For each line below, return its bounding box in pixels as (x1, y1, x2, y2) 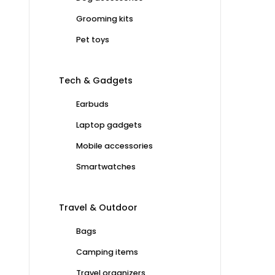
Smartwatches (76, 161, 136, 172)
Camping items (76, 246, 138, 257)
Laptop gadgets (76, 119, 142, 130)
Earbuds (76, 98, 109, 109)
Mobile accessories (76, 140, 153, 151)
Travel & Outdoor (59, 201, 137, 214)
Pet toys (76, 34, 109, 45)
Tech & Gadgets (59, 74, 133, 87)
